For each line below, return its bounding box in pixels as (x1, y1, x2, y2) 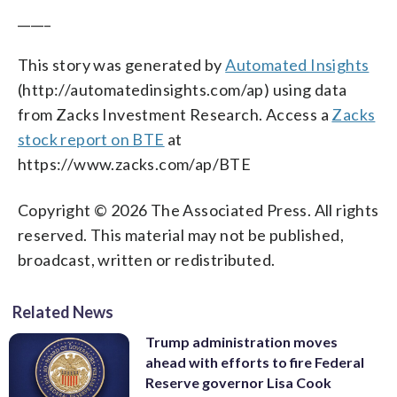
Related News (12, 301, 113, 322)
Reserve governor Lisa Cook (145, 373, 331, 391)
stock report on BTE (18, 128, 165, 149)
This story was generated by (18, 54, 226, 74)
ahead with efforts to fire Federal (145, 353, 364, 370)
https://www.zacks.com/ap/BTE (18, 153, 252, 174)
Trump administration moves (145, 332, 338, 350)
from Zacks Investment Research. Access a (18, 104, 332, 124)
